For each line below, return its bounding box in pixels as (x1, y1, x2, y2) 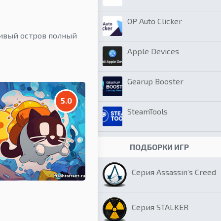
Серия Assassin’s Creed (132, 167, 216, 177)
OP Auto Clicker (127, 16, 182, 26)
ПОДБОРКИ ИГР (130, 142, 189, 151)
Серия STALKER (132, 202, 188, 212)
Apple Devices (127, 46, 179, 56)
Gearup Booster (127, 76, 184, 86)
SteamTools (127, 107, 168, 116)
